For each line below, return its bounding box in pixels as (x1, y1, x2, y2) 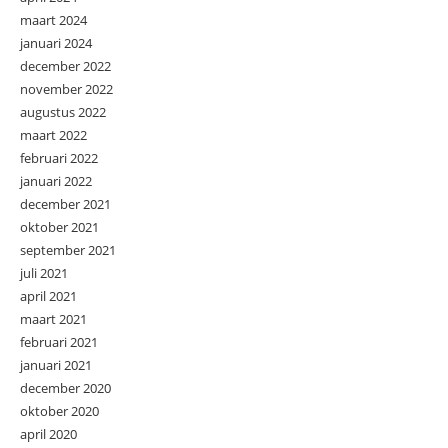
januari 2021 (20, 356, 92, 375)
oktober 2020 (20, 402, 99, 421)
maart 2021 (20, 310, 87, 329)
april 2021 (20, 287, 77, 306)
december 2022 (20, 57, 111, 76)
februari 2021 (20, 333, 98, 352)
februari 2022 (20, 149, 98, 168)
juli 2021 (20, 264, 68, 283)
